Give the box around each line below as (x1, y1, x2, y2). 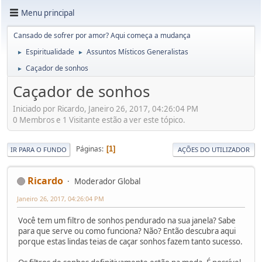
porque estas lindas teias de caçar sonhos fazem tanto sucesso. (18, 236, 243, 247)
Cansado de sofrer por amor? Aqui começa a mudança (13, 30, 191, 40)
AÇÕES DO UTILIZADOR (178, 144, 250, 154)
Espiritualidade (26, 47, 74, 57)
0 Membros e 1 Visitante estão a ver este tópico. (13, 114, 185, 125)
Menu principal (21, 7, 74, 18)
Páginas (76, 144, 102, 154)
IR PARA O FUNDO (11, 144, 67, 154)
